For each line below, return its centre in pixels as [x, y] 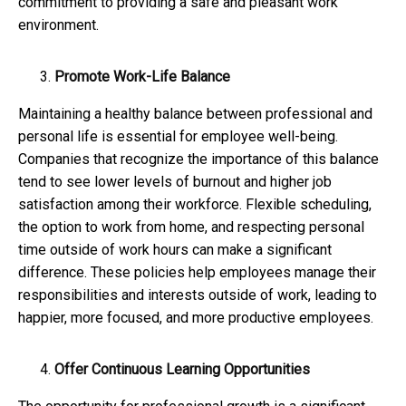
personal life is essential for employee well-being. [178, 136]
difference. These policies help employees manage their [197, 272]
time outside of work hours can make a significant [175, 249]
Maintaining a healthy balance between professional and [195, 113]
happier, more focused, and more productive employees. [196, 317]
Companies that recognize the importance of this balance [198, 159]
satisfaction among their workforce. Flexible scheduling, [195, 204]
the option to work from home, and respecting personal [191, 227]
